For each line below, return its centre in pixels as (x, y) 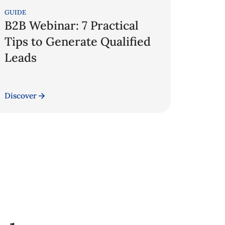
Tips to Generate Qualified (78, 41)
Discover (21, 96)
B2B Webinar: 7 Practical (72, 25)
